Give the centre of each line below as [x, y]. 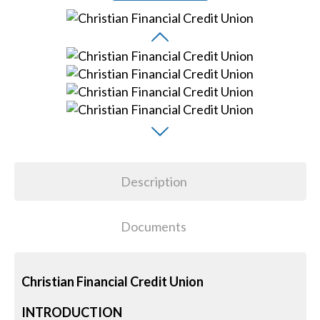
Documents [154, 226]
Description [154, 181]
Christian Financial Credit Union [113, 281]
